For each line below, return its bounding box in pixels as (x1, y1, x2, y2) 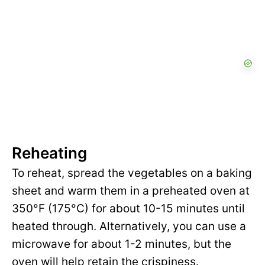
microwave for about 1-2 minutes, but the (12, 237, 231, 251)
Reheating (12, 144, 87, 163)
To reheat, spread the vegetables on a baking (12, 166, 252, 180)
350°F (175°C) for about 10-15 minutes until (12, 202, 245, 216)
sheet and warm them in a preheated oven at (12, 184, 250, 198)
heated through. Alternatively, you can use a (12, 219, 246, 234)
